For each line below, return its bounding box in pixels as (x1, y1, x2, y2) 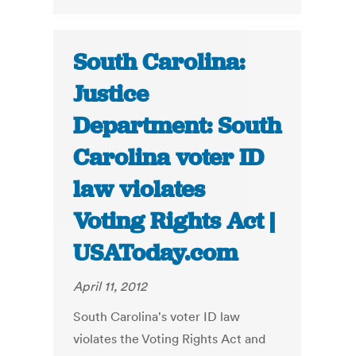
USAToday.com (73, 238, 238, 269)
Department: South (73, 110, 282, 141)
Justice (73, 79, 149, 110)
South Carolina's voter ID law (73, 308, 241, 325)
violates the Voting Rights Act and (73, 331, 266, 347)
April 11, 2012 (73, 278, 148, 295)
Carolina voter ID (73, 142, 265, 173)
